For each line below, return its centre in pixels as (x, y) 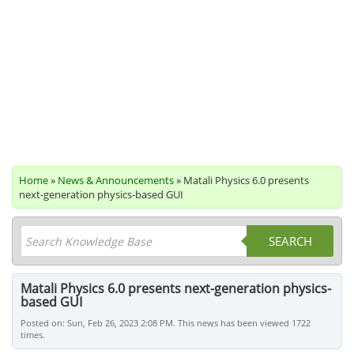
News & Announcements (116, 180)
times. (33, 335)
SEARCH (290, 241)
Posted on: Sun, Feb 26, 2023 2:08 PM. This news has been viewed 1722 (166, 323)
